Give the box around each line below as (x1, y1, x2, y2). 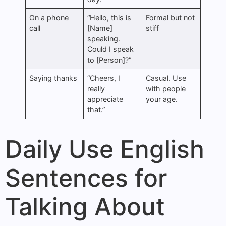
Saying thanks (29, 73, 78, 82)
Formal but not (146, 13, 195, 22)
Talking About (5, 191, 165, 221)
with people (146, 84, 186, 93)
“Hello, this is (87, 13, 132, 22)
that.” (87, 105, 105, 114)
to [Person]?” (87, 55, 132, 64)
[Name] (87, 23, 113, 32)
